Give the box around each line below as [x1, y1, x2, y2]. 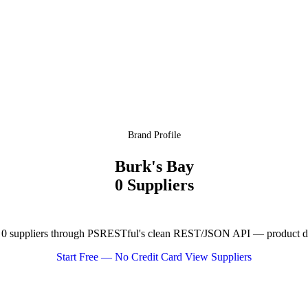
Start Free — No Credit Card [56, 251, 185, 263]
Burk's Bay [114, 157, 194, 175]
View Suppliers [185, 251, 252, 263]
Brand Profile [127, 130, 181, 140]
